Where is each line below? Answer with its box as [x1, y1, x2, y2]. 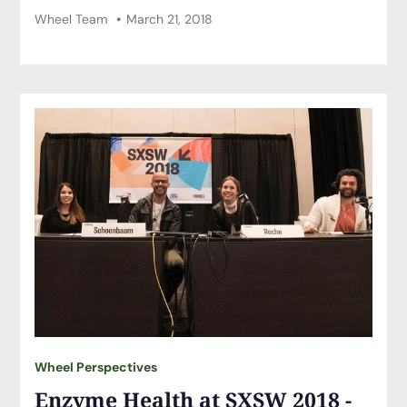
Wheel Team [35, 10, 112, 27]
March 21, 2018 [125, 10, 213, 27]
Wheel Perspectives [35, 359, 158, 376]
